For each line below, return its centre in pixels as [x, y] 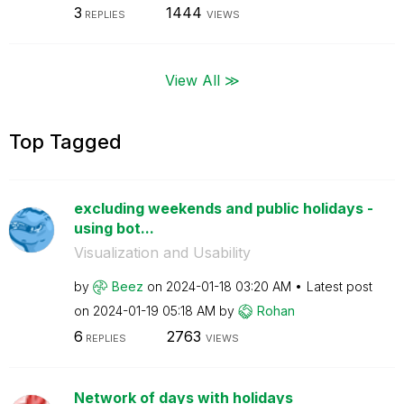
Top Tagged [65, 141]
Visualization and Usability [162, 252]
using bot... [114, 228]
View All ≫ [202, 79]
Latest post [339, 286]
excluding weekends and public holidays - [223, 208]
